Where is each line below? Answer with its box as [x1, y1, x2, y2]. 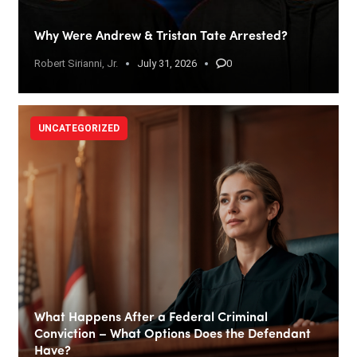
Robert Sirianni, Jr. [34, 57, 118, 69]
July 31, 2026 [137, 57, 197, 69]
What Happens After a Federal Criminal [34, 311, 268, 324]
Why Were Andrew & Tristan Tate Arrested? [34, 29, 288, 43]
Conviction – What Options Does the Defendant [34, 328, 311, 341]
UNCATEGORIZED [38, 122, 120, 134]
